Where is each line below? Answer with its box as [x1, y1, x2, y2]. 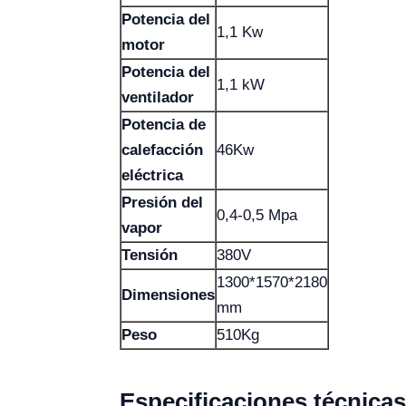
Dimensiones [121, 286, 215, 304]
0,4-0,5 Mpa [217, 207, 297, 224]
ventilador [121, 89, 194, 106]
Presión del [121, 194, 203, 211]
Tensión [121, 246, 178, 264]
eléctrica [121, 167, 183, 184]
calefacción [121, 141, 203, 159]
